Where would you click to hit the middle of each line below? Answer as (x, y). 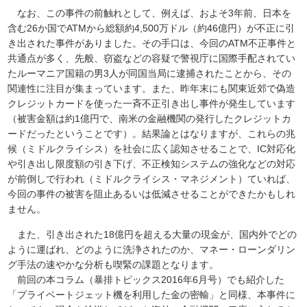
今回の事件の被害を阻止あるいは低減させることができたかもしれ (152, 194)
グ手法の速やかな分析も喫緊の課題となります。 (113, 265)
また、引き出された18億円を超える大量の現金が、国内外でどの (152, 235)
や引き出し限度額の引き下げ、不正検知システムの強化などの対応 (152, 164)
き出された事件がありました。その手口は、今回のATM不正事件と (152, 44)
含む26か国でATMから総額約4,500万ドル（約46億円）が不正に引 (151, 28)
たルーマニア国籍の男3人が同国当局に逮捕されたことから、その (150, 74)
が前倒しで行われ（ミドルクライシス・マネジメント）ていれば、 (152, 179)
